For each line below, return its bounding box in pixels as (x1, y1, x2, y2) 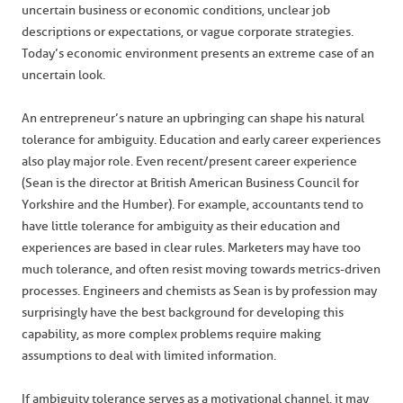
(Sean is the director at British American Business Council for (22, 175, 359, 191)
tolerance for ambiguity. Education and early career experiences (22, 132, 381, 148)
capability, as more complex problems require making (22, 327, 321, 342)
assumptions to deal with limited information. (22, 348, 276, 363)
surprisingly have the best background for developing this (22, 305, 344, 320)
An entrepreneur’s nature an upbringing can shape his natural (22, 111, 364, 126)
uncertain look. (22, 67, 105, 83)
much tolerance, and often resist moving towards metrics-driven (22, 262, 381, 277)
